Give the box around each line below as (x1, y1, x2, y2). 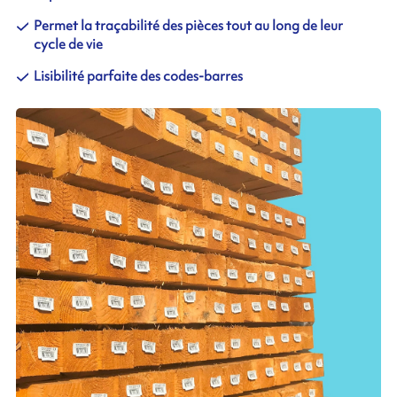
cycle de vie (33, 35, 103, 53)
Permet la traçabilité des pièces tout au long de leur (33, 16, 343, 35)
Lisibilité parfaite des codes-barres (33, 66, 243, 85)
